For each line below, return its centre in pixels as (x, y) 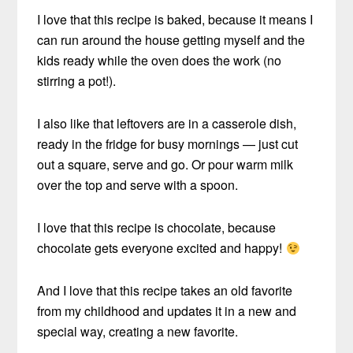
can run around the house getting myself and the (171, 39)
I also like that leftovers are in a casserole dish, (167, 123)
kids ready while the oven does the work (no (160, 60)
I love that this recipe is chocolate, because (157, 227)
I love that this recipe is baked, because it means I (175, 19)
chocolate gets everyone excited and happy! (162, 247)
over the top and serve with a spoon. (138, 184)
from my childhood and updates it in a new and (167, 310)
